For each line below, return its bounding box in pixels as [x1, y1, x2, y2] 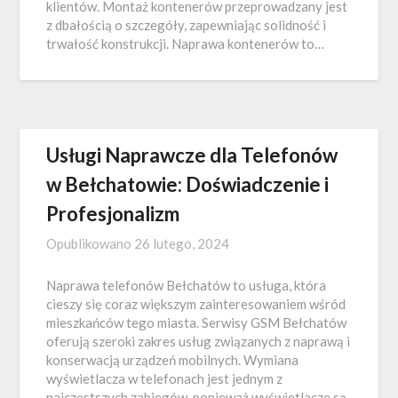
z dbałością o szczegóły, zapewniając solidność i [46, 17, 327, 33]
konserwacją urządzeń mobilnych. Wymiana [46, 352, 299, 368]
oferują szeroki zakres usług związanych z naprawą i [46, 333, 351, 349]
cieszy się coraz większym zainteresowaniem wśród [46, 296, 346, 312]
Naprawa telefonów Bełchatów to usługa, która [46, 277, 327, 293]
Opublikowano [46, 235, 135, 251]
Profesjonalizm [46, 202, 180, 226]
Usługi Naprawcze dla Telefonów [46, 143, 338, 167]
